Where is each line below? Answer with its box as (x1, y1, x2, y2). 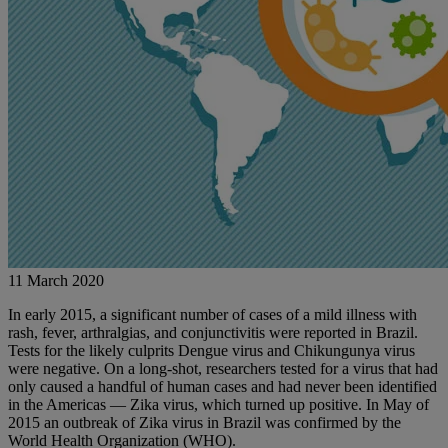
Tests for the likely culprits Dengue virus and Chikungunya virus (8, 342, 415, 360)
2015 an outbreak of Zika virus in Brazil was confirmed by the (8, 414, 401, 432)
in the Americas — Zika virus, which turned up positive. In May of (8, 396, 429, 414)
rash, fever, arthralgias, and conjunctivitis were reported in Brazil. (8, 324, 418, 342)
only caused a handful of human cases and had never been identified (8, 378, 437, 396)
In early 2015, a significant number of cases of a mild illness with (8, 306, 417, 324)
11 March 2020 (8, 272, 104, 290)
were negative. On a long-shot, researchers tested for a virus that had (8, 360, 438, 378)
